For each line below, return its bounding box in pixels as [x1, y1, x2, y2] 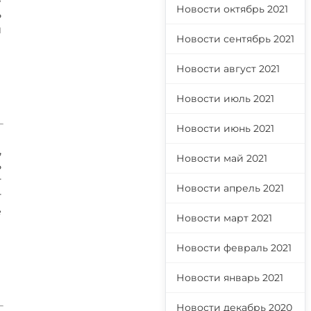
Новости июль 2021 [176, 92, 274, 105]
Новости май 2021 [176, 152, 267, 165]
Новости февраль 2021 [176, 242, 292, 254]
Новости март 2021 [176, 212, 272, 224]
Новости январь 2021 [176, 271, 283, 284]
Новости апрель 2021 [176, 182, 284, 194]
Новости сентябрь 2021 [176, 33, 294, 45]
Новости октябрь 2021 [176, 3, 288, 15]
